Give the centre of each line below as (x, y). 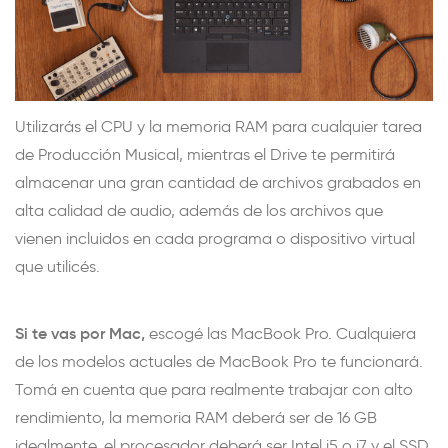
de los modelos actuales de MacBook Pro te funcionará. (219, 361)
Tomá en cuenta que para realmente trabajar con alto (214, 389)
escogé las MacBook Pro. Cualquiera (280, 333)
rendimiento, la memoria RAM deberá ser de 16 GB (196, 417)
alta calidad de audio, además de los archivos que (199, 210)
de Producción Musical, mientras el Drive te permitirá (205, 154)
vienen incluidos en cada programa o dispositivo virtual (215, 238)
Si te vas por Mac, (80, 332)
